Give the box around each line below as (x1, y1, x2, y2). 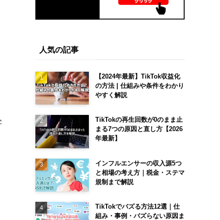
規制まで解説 (95, 178, 134, 186)
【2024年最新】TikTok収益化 (95, 72, 180, 80)
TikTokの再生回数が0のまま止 (95, 116, 183, 124)
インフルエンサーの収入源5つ (95, 159, 182, 167)
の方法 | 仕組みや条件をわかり (95, 82, 184, 89)
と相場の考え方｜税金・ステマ (95, 168, 185, 176)
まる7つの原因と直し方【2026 (95, 125, 183, 133)
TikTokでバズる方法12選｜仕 (95, 203, 180, 211)
